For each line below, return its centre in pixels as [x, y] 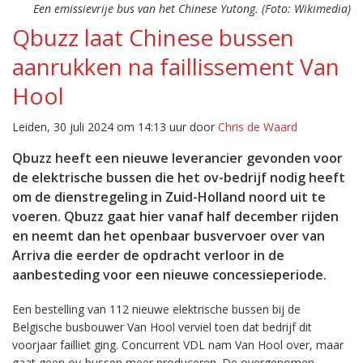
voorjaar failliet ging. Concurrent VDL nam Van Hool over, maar [178, 345]
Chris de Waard [258, 127]
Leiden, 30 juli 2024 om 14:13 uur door [115, 127]
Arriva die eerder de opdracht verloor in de [148, 255]
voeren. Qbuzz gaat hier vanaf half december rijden [175, 216]
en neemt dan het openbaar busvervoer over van [169, 236]
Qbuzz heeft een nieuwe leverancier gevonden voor [177, 158]
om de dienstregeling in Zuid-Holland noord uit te [169, 197]
